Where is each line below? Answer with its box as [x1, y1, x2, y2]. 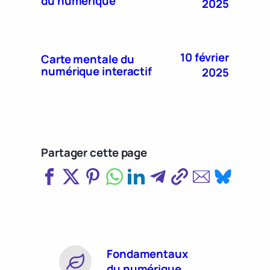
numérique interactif [41, 63, 152, 80]
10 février [180, 49, 229, 66]
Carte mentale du [41, 51, 134, 67]
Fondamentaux [107, 245, 188, 262]
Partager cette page [41, 145, 148, 161]
